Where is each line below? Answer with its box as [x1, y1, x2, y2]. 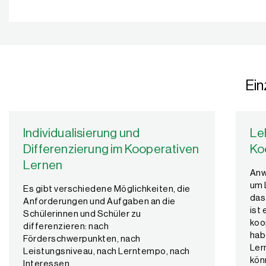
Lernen [23, 159, 63, 172]
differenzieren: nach [23, 222, 109, 232]
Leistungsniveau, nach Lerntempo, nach [23, 247, 190, 256]
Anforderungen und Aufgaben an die [23, 197, 176, 207]
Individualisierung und [23, 127, 140, 140]
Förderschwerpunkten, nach [23, 235, 141, 244]
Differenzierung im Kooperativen [23, 143, 199, 156]
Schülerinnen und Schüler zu [23, 210, 141, 219]
